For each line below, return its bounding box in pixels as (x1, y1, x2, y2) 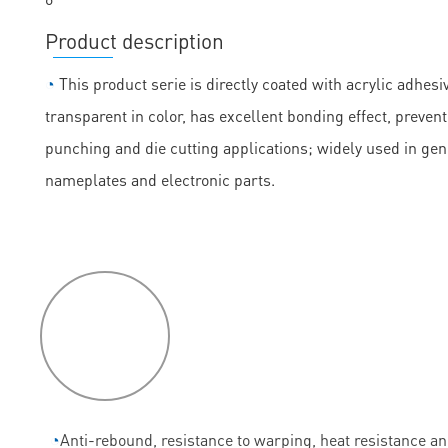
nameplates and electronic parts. (45, 169, 275, 191)
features (66, 342, 144, 370)
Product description (45, 27, 224, 55)
